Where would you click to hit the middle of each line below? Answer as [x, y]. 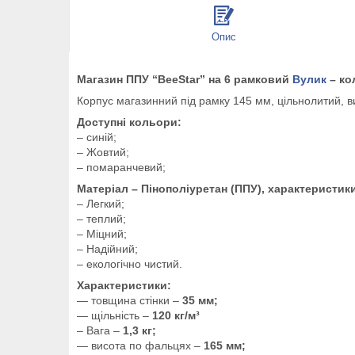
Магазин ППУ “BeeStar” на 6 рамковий [185, 79]
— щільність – [115, 315]
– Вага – [100, 330]
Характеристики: [124, 285]
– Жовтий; [103, 152]
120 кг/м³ [176, 315]
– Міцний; [102, 233]
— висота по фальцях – [139, 345]
